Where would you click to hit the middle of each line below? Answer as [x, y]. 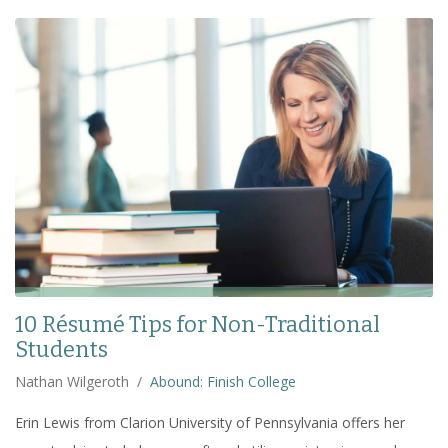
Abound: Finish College [223, 381]
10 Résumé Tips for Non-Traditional [197, 324]
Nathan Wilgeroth [72, 381]
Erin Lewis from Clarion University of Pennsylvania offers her [210, 422]
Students [61, 349]
